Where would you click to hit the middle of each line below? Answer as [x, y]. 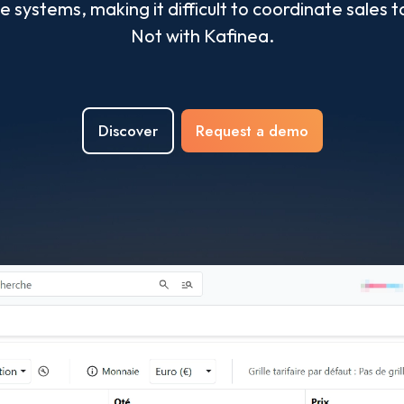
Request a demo [252, 130]
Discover [128, 130]
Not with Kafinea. [202, 35]
